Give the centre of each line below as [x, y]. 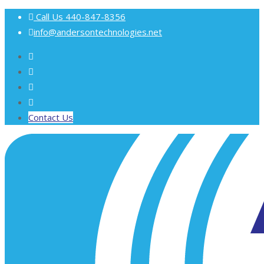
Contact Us [51, 117]
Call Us [49, 16]
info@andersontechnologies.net [98, 32]
